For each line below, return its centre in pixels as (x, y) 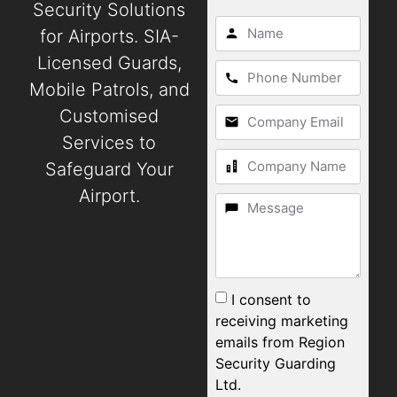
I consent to (272, 299)
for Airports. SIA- (109, 37)
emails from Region (280, 342)
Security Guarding (276, 363)
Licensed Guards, (109, 63)
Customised (109, 117)
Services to (109, 143)
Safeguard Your (109, 170)
